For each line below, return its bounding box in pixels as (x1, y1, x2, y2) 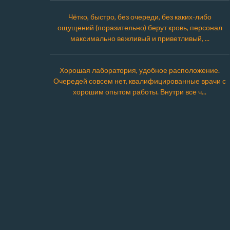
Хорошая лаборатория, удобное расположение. (60, 66, 220, 74)
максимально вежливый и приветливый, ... (70, 34, 209, 43)
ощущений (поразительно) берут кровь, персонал (57, 23, 222, 32)
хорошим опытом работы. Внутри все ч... (73, 87, 206, 96)
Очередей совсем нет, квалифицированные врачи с (53, 76, 226, 85)
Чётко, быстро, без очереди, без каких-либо (68, 12, 212, 21)
